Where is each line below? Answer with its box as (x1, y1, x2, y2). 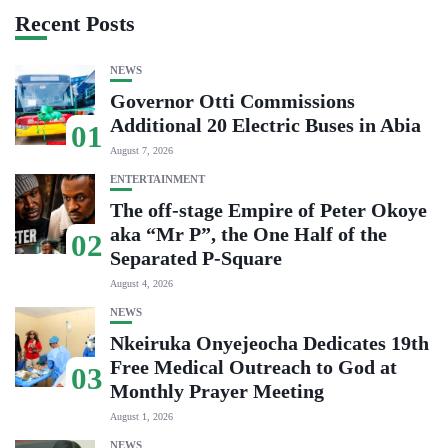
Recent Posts (15, 11, 135, 36)
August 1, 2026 (110, 411, 173, 422)
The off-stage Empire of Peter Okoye (110, 199, 427, 221)
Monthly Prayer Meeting (110, 380, 324, 402)
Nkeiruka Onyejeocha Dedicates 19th (110, 332, 429, 354)
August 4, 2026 (110, 278, 173, 289)
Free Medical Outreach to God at (110, 356, 397, 378)
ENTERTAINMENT (110, 173, 205, 185)
